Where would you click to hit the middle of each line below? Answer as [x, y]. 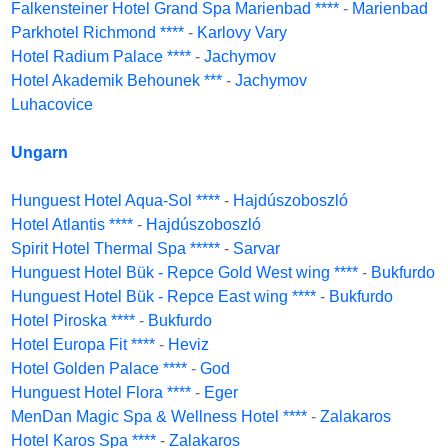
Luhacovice [52, 104]
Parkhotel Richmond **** [97, 32]
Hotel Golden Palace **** [99, 368]
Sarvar [256, 248]
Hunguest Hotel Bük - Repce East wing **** [163, 296]
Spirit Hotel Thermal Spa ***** [115, 248]
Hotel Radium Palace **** [101, 56]
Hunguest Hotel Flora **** [101, 392]
